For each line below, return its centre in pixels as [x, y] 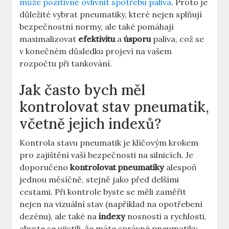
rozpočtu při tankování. [66, 64]
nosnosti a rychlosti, [166, 216]
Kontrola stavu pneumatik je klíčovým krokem [109, 143]
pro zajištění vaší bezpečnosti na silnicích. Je [107, 155]
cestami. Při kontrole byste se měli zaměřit [103, 192]
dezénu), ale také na [59, 216]
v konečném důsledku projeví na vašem [96, 51]
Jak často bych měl [83, 90]
